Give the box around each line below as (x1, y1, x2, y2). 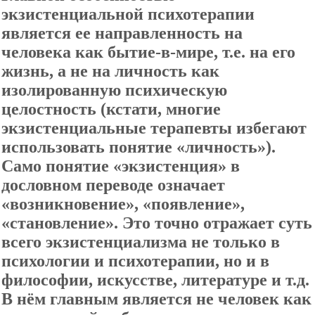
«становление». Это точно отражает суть (1, 214, 312, 232)
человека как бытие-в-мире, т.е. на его (1, 43, 295, 61)
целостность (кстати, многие (1, 100, 221, 118)
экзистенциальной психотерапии (1, 5, 255, 23)
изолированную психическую (1, 81, 227, 99)
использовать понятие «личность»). (1, 138, 276, 156)
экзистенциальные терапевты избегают (1, 119, 307, 137)
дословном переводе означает (1, 176, 225, 194)
